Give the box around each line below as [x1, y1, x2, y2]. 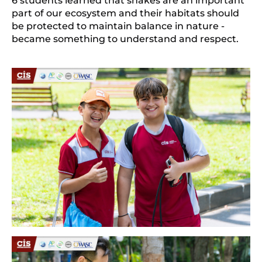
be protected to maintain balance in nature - [12, 20, 225, 32]
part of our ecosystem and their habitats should [12, 7, 239, 19]
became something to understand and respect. [12, 33, 239, 44]
